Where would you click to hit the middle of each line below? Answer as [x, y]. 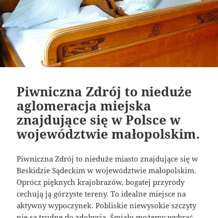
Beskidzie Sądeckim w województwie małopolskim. [107, 171]
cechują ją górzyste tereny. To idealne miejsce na [101, 194]
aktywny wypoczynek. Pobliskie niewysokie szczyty [107, 206]
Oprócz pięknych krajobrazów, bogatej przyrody [101, 182]
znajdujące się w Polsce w [99, 120]
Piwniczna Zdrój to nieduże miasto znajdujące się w [108, 159]
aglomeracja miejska [84, 106]
